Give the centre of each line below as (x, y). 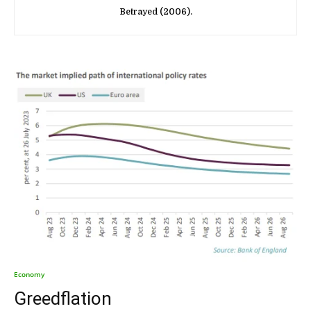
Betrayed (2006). (155, 11)
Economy (29, 275)
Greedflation (63, 299)
